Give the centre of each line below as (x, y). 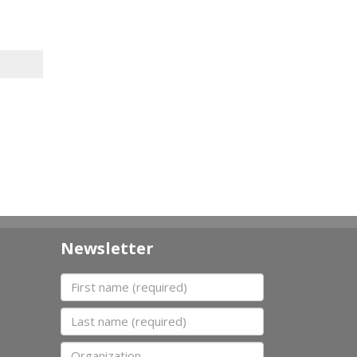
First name (92, 281)
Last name (92, 315)
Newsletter (107, 248)
